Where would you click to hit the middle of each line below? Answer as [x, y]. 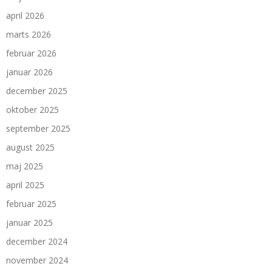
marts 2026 [29, 34]
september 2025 [38, 128]
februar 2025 [31, 203]
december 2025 [37, 90]
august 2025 [30, 147]
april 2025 [25, 185]
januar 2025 [29, 222]
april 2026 [25, 15]
